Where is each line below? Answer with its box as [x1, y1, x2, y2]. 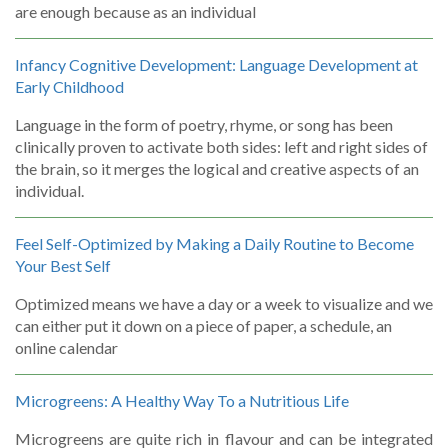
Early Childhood [15, 76, 124, 96]
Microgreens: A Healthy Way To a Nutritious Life [15, 390, 349, 410]
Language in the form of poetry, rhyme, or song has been [15, 114, 393, 134]
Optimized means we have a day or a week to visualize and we [15, 293, 433, 313]
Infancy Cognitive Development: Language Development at [15, 54, 418, 74]
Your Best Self [15, 255, 111, 275]
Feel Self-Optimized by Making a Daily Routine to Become [15, 233, 414, 253]
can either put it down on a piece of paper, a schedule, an [15, 315, 392, 335]
